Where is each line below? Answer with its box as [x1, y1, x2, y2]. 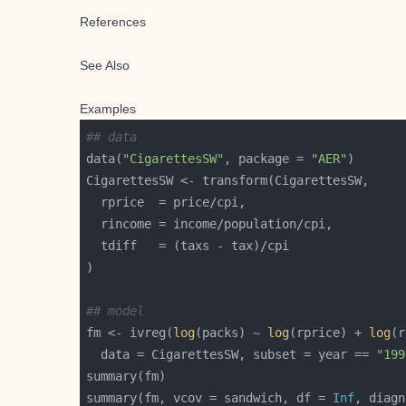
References [80, 14, 146, 29]
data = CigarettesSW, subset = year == [86, 347, 376, 362]
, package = [224, 151, 311, 166]
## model [86, 304, 151, 318]
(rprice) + [289, 325, 369, 340]
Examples [80, 101, 136, 116]
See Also [80, 58, 130, 72]
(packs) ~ [195, 325, 267, 340]
